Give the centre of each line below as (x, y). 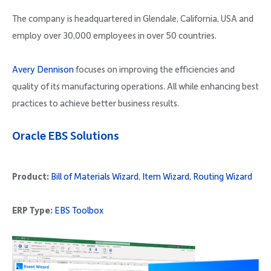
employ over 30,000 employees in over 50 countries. (114, 36)
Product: (31, 177)
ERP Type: (33, 211)
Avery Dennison (43, 70)
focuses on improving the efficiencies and (154, 70)
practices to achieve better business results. (96, 104)
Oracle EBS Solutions (66, 137)
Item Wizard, (167, 177)
